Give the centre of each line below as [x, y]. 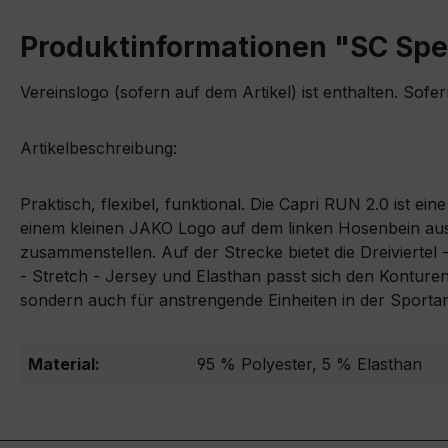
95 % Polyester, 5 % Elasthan [309, 364]
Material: [64, 364]
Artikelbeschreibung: [98, 148]
